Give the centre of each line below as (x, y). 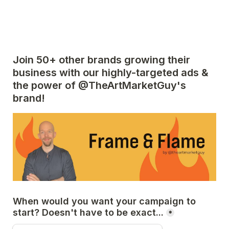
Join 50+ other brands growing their (101, 60)
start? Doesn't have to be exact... (88, 212)
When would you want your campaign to (104, 201)
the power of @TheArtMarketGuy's (99, 85)
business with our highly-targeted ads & (111, 73)
